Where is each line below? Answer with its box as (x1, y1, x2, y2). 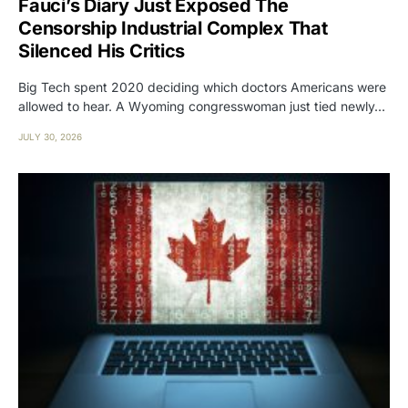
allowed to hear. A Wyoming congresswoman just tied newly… (18, 97, 385, 114)
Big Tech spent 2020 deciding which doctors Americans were (18, 78, 386, 95)
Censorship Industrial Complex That (18, 16, 328, 39)
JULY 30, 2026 (18, 130, 82, 142)
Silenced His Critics (18, 39, 185, 62)
